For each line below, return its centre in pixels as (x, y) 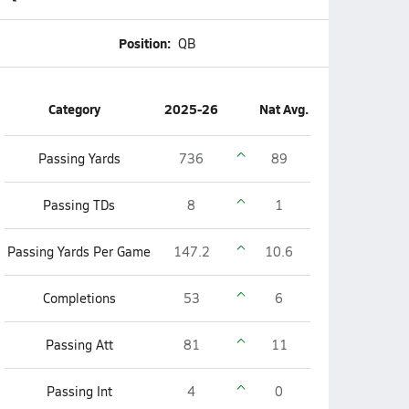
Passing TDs (79, 205)
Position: (145, 43)
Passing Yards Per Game (79, 252)
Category (74, 109)
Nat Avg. (283, 109)
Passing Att (79, 345)
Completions (79, 298)
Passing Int (79, 391)
